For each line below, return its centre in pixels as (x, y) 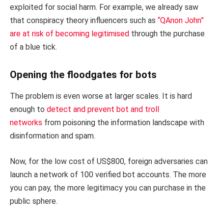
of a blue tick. (33, 47)
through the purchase (167, 34)
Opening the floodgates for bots (83, 75)
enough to (28, 110)
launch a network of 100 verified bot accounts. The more (108, 175)
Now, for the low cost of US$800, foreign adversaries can (109, 162)
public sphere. (34, 201)
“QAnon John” (181, 21)
